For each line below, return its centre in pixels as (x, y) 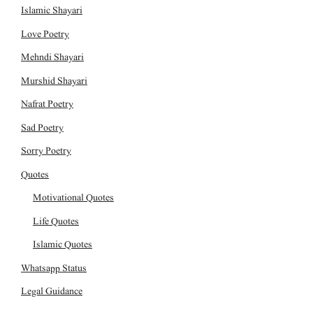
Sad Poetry (42, 127)
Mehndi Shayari (52, 57)
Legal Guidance (52, 291)
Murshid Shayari (54, 80)
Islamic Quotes (63, 245)
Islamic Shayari (52, 10)
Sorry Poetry (46, 151)
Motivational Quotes (73, 198)
